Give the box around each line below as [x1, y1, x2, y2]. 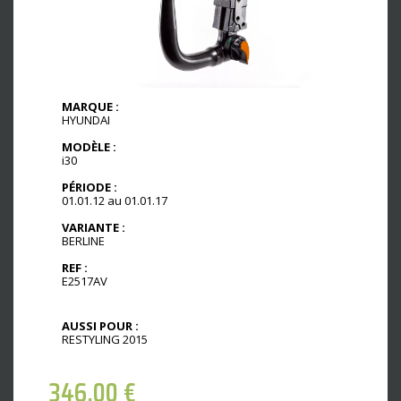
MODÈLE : [62, 139, 116, 156]
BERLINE [62, 232, 105, 249]
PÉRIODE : [62, 179, 117, 196]
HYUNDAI [62, 112, 110, 129]
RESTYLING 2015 [62, 330, 148, 347]
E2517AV [62, 272, 107, 289]
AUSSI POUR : [62, 317, 139, 334]
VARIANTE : [62, 218, 125, 235]
